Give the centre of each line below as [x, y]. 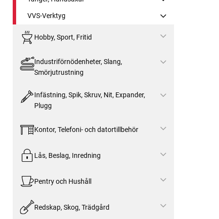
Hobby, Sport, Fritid [63, 37]
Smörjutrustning [59, 72]
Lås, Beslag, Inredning [67, 155]
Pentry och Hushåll [63, 181]
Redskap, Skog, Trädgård [72, 207]
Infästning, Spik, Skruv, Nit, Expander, [89, 95]
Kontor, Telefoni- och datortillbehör [86, 130]
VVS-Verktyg [46, 15]
